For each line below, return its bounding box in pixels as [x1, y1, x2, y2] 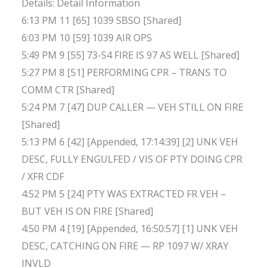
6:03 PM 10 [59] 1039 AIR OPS [22, 31, 152, 45]
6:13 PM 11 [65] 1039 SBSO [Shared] [22, 14, 181, 28]
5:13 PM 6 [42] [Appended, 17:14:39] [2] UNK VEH [22, 135, 238, 149]
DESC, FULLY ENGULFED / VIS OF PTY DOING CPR [22, 153, 242, 166]
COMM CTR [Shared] [22, 83, 114, 97]
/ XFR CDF [22, 170, 64, 184]
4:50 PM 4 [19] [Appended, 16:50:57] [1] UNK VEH [22, 222, 238, 236]
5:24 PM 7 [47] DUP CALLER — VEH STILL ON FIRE [22, 100, 243, 114]
